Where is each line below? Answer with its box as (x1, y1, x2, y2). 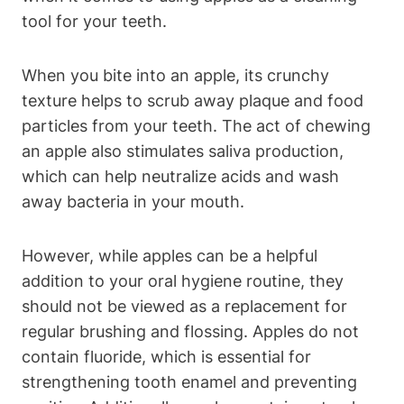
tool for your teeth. (22, 11, 167, 31)
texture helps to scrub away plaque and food (22, 90, 363, 110)
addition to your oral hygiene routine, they (22, 271, 344, 290)
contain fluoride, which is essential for (22, 346, 311, 366)
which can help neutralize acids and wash (22, 166, 339, 186)
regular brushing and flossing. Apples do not (22, 321, 359, 341)
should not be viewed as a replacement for (22, 296, 347, 316)
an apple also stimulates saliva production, (22, 141, 344, 161)
